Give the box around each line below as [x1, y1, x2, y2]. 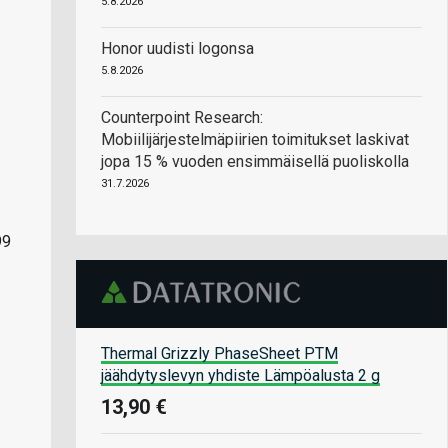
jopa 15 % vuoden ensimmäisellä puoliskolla [101, 152, 409, 171]
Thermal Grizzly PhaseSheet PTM [101, 343, 338, 363]
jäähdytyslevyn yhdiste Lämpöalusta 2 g [101, 365, 380, 385]
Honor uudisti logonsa [101, 39, 254, 58]
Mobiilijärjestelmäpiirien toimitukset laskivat [101, 130, 409, 149]
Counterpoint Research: [101, 108, 263, 127]
